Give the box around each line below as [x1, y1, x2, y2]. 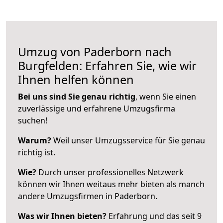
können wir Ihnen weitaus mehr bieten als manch [18, 178, 205, 190]
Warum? [18, 134, 51, 146]
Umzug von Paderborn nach [18, 43, 172, 60]
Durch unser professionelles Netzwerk [36, 166, 184, 178]
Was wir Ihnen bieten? [18, 210, 107, 222]
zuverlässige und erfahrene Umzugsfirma [18, 103, 175, 114]
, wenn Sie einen [135, 91, 196, 102]
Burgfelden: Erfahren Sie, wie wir [18, 57, 197, 74]
